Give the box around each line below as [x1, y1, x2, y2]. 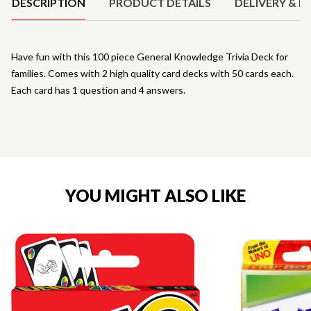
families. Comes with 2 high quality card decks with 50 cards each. [11, 67, 294, 79]
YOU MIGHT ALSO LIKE [65, 185, 246, 205]
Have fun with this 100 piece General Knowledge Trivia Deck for [11, 50, 288, 62]
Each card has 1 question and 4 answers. [11, 83, 185, 96]
